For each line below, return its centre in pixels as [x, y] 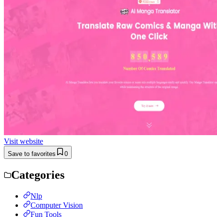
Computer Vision [57, 205]
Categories [38, 175]
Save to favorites [32, 154]
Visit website [23, 141]
